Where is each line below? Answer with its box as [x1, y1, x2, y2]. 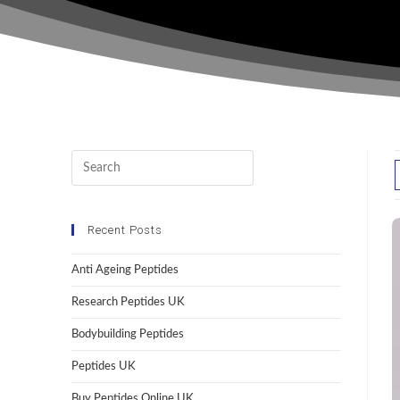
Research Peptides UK [71, 296, 185, 309]
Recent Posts [87, 223, 162, 237]
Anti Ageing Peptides [71, 264, 179, 277]
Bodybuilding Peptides [71, 329, 184, 341]
